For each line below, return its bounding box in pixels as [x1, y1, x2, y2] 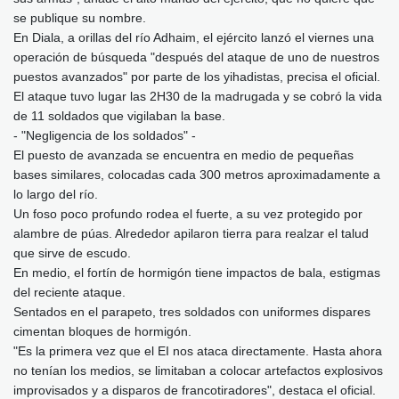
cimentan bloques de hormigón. [13, 323, 191, 338]
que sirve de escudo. [13, 245, 131, 260]
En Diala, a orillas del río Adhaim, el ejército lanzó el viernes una [13, 29, 374, 45]
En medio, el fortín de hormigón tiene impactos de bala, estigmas [13, 265, 380, 280]
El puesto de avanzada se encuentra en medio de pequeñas [13, 147, 354, 162]
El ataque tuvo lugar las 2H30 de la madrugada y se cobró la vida [13, 88, 382, 103]
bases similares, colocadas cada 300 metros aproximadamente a [13, 167, 380, 182]
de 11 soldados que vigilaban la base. [13, 108, 225, 123]
